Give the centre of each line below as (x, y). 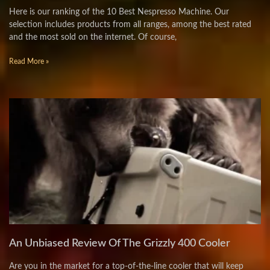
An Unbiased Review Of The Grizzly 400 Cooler (120, 243)
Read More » (29, 61)
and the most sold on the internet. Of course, (93, 37)
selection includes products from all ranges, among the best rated (130, 25)
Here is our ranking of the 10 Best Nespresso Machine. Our (119, 12)
